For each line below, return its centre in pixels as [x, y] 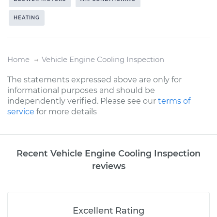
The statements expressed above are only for [94, 79]
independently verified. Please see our [83, 101]
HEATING [27, 17]
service [21, 111]
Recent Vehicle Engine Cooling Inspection [108, 153]
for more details [66, 111]
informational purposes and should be [81, 90]
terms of [174, 101]
